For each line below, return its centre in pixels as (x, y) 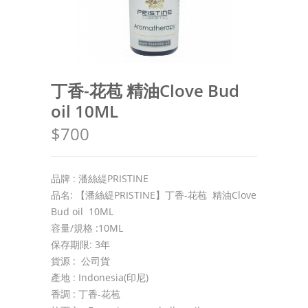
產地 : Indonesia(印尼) (100, 277)
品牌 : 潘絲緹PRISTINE (100, 178)
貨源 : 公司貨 (80, 261)
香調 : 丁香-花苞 (87, 294)
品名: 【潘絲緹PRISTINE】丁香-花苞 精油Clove (154, 195)
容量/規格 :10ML (87, 228)
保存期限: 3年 (80, 244)
